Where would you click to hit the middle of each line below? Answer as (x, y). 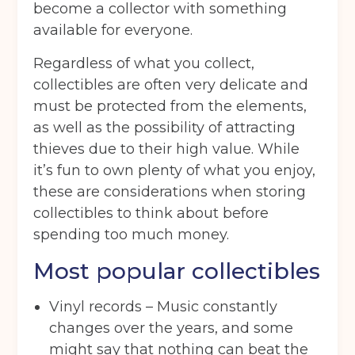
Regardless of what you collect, (144, 64)
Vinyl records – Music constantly (164, 307)
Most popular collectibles (177, 271)
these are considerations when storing (170, 192)
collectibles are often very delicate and (171, 85)
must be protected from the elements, (170, 107)
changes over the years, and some (172, 328)
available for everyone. (113, 31)
